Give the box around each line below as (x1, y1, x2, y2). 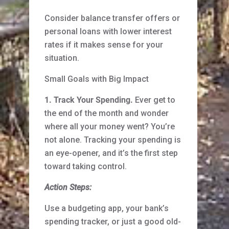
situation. (44, 53, 79, 63)
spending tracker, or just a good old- (44, 217, 181, 227)
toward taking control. (44, 162, 127, 172)
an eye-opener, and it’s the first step (44, 148, 178, 158)
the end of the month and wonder (44, 108, 169, 119)
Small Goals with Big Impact (44, 74, 149, 84)
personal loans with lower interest (44, 27, 172, 37)
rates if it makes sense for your (44, 40, 163, 50)
